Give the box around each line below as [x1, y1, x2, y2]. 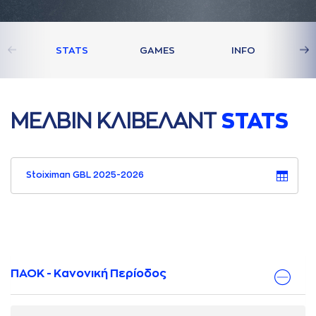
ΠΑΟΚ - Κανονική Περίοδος [11, 268, 166, 279]
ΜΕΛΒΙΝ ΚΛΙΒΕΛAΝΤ [11, 111, 221, 132]
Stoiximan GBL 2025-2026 [26, 171, 145, 180]
